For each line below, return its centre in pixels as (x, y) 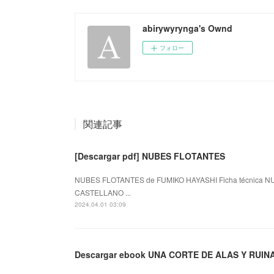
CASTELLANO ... (103, 192)
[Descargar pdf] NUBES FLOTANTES (150, 156)
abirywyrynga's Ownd (187, 28)
